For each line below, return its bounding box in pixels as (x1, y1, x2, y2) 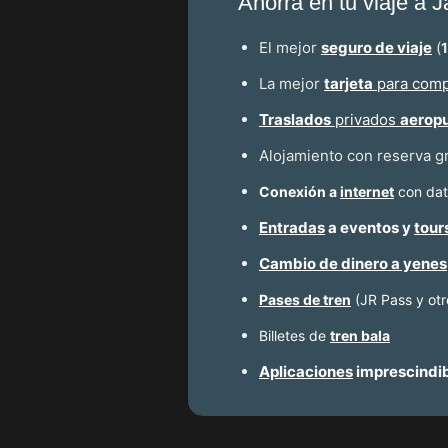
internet (340, 183, 394, 201)
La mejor (259, 74, 324, 94)
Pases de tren (259, 291, 351, 309)
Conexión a (259, 183, 340, 201)
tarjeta (324, 74, 373, 94)
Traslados (259, 110, 331, 130)
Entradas (259, 218, 325, 238)
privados (331, 110, 400, 130)
